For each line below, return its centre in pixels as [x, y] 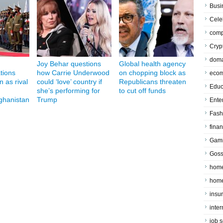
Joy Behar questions [69, 64]
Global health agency [152, 64]
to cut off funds [142, 91]
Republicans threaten [153, 82]
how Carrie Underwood [73, 73]
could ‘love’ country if [69, 82]
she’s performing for [68, 91]
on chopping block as [152, 73]
